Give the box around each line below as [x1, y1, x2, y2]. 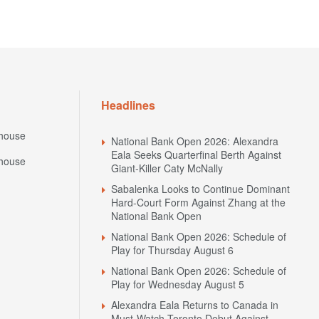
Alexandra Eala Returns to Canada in [111, 297, 278, 312]
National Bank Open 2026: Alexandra [111, 133, 278, 148]
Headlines [101, 96, 155, 113]
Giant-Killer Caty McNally [111, 160, 223, 175]
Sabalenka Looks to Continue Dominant [111, 181, 290, 196]
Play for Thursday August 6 [111, 242, 234, 257]
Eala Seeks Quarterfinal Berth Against [111, 147, 281, 162]
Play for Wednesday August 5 [111, 276, 244, 291]
